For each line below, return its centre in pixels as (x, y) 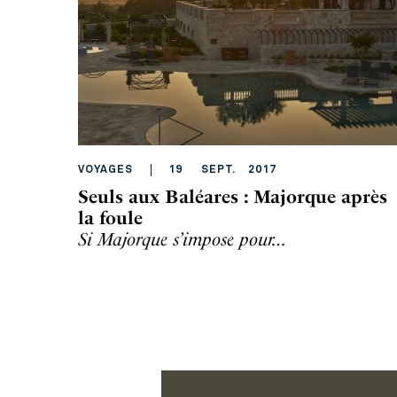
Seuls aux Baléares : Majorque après (233, 197)
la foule (110, 218)
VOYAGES (105, 170)
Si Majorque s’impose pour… (183, 239)
